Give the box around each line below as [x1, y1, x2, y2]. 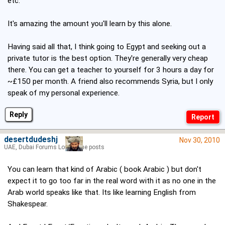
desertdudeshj [4, 135, 58, 145]
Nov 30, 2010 [179, 136, 220, 145]
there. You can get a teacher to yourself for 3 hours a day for [8, 65, 214, 75]
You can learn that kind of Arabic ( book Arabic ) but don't [8, 165, 201, 174]
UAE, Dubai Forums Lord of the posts [4, 144, 104, 151]
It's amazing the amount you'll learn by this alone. [8, 19, 172, 29]
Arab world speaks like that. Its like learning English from [8, 188, 196, 197]
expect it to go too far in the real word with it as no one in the [8, 176, 216, 186]
